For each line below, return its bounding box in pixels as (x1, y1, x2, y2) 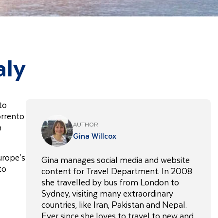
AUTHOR (73, 119, 98, 129)
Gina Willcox (73, 129, 116, 142)
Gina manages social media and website (41, 153, 190, 166)
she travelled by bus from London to (41, 175, 179, 189)
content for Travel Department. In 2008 (41, 164, 192, 178)
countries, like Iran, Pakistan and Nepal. (41, 198, 187, 211)
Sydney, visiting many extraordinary (41, 186, 173, 200)
